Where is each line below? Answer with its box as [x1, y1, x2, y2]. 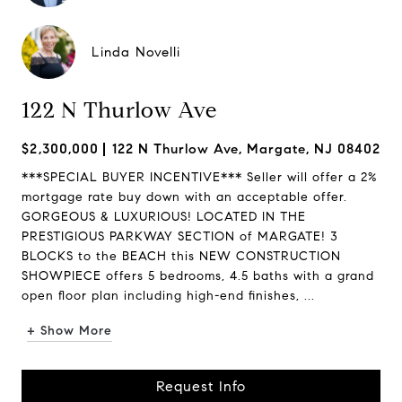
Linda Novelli [92, 44, 180, 60]
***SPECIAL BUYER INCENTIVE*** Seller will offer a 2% [22, 170, 377, 185]
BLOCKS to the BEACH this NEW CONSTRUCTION [22, 249, 341, 264]
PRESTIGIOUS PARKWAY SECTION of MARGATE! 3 [22, 229, 338, 244]
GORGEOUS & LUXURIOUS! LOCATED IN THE [22, 209, 306, 224]
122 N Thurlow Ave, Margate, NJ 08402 [112, 141, 380, 157]
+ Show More [27, 323, 112, 338]
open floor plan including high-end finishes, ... [22, 288, 315, 303]
